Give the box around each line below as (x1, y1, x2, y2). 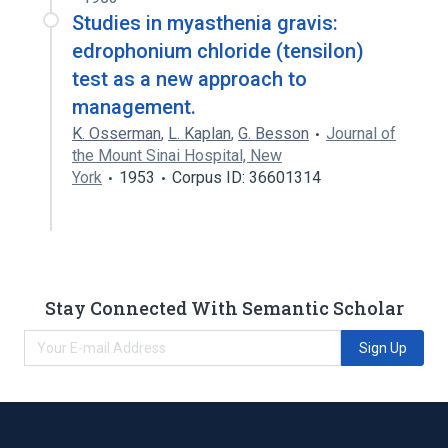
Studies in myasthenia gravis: (72, 11, 338, 35)
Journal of (326, 124, 396, 143)
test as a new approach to (72, 67, 307, 91)
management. (72, 95, 196, 119)
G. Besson (238, 124, 309, 143)
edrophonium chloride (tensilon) (72, 39, 364, 63)
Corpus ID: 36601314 (172, 168, 321, 187)
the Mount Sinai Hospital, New (72, 146, 282, 165)
